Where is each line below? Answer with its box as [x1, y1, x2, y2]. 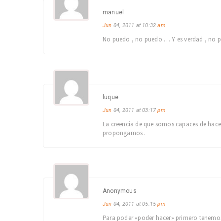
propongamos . [103, 129, 146, 137]
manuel [103, 9, 124, 16]
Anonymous [103, 187, 137, 194]
